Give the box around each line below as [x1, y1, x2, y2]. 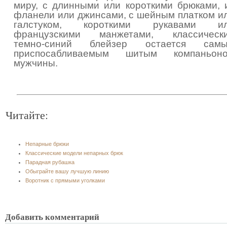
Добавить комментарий [5, 210, 99, 223]
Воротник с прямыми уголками [25, 177, 105, 183]
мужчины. [14, 58, 58, 68]
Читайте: [6, 107, 48, 122]
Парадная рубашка [25, 159, 74, 165]
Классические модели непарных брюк [25, 150, 123, 156]
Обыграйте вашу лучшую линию [25, 168, 109, 174]
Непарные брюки [25, 141, 69, 147]
